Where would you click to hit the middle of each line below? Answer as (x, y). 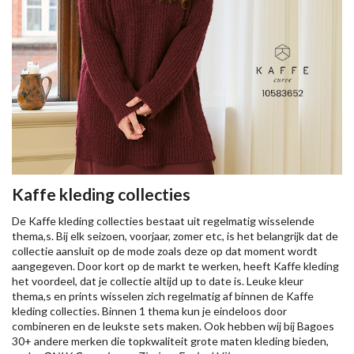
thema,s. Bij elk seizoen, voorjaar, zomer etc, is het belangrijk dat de (175, 236)
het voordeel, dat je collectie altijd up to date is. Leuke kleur (158, 281)
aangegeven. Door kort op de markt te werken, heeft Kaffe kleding (175, 266)
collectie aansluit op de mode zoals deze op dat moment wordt (165, 251)
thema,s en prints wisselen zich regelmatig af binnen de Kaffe (163, 296)
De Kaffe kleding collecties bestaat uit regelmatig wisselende (163, 221)
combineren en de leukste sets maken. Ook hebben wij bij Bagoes (173, 326)
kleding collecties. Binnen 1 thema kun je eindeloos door (149, 311)
